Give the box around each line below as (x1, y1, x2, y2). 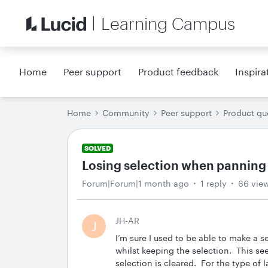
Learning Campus (101, 14, 235, 33)
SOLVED (84, 144, 111, 152)
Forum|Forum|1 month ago (82, 178, 189, 188)
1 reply (200, 178, 227, 188)
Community (102, 108, 150, 118)
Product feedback (138, 66, 219, 77)
